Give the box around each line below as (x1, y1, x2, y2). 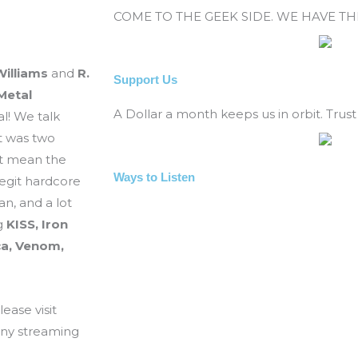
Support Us (113, 72, 177, 86)
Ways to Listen (113, 169, 195, 184)
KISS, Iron (6, 216, 68, 232)
